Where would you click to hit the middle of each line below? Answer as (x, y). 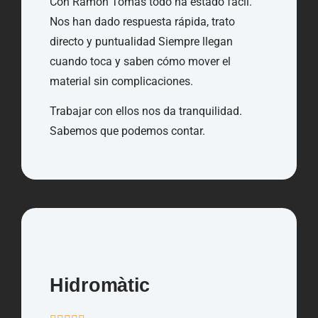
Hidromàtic (100, 286)
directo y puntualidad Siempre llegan (141, 41)
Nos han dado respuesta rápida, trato (142, 21)
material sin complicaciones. (121, 81)
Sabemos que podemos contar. (127, 131)
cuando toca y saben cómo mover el (140, 61)
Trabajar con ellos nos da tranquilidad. (146, 111)
